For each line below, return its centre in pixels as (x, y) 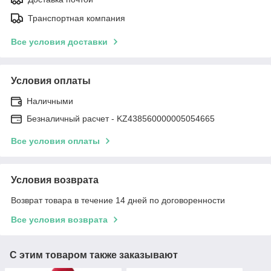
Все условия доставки (59, 41)
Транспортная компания (77, 18)
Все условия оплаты (55, 141)
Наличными (50, 101)
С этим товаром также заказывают (94, 255)
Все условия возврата (59, 219)
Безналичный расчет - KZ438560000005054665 (121, 118)
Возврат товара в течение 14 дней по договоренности (118, 200)
